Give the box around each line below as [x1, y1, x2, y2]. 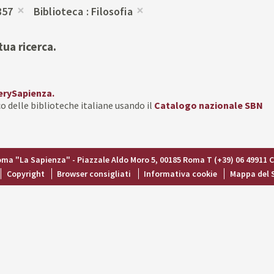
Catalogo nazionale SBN [154, 98, 263, 111]
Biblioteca [33, 4, 86, 19]
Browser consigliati [57, 168, 131, 180]
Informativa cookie [144, 168, 218, 180]
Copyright [6, 168, 45, 180]
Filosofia [91, 4, 135, 19]
